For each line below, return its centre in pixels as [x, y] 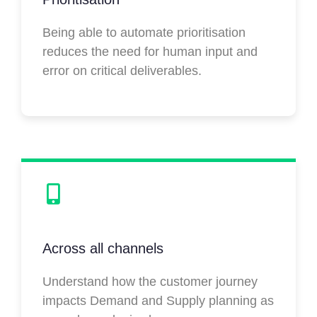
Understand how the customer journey [150, 282]
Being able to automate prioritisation [144, 33]
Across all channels [103, 249]
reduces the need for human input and [150, 52]
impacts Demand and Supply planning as [158, 301]
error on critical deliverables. [124, 71]
